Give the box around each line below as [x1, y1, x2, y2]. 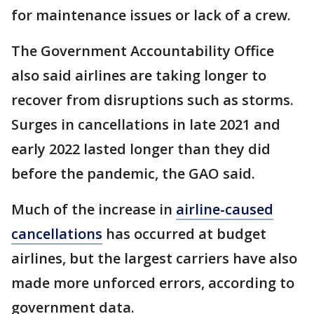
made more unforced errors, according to [11, 273, 294, 293]
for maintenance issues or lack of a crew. [11, 6, 291, 25]
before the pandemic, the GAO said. [11, 164, 255, 184]
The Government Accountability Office [11, 41, 274, 61]
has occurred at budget [102, 224, 266, 244]
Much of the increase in [11, 200, 176, 219]
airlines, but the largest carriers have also [11, 249, 297, 268]
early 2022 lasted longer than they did [11, 139, 271, 159]
